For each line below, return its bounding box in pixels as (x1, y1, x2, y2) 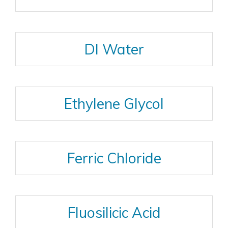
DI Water (84, 40, 144, 58)
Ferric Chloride (67, 149, 161, 167)
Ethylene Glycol (64, 95, 164, 112)
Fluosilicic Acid (67, 204, 161, 221)
